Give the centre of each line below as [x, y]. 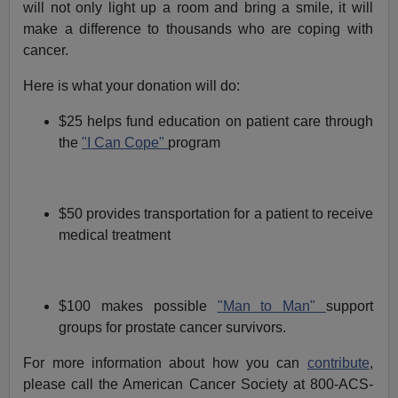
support [349, 306]
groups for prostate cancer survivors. [173, 327]
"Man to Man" [271, 306]
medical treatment [115, 235]
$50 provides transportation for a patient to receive [216, 213]
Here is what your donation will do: [132, 85]
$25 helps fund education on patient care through [216, 121]
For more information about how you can [165, 362]
